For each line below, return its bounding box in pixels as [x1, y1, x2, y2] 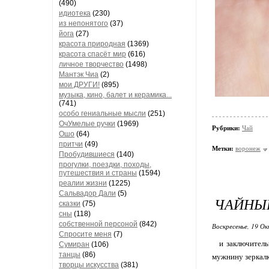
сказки [59, 199, 80, 208]
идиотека [59, 9, 91, 17]
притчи [59, 140, 83, 148]
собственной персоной [59, 220, 138, 228]
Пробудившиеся [59, 150, 115, 159]
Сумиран [59, 240, 89, 249]
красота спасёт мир [59, 50, 126, 58]
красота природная [59, 40, 125, 48]
